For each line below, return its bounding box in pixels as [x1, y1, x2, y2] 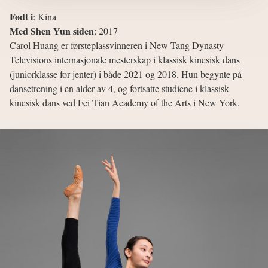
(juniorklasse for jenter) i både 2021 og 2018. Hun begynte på [10, 67, 242, 80]
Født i [10, 9, 33, 23]
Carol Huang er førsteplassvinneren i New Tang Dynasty [10, 38, 224, 51]
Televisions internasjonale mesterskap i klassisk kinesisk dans [10, 53, 240, 66]
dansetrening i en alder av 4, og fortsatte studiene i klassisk [10, 81, 229, 95]
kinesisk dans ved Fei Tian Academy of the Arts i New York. [10, 96, 240, 109]
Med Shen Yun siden [10, 23, 94, 38]
